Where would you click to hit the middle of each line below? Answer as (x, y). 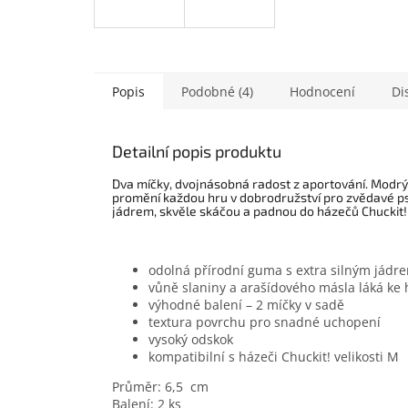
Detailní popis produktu (197, 152)
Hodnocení (322, 92)
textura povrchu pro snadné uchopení (265, 322)
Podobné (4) (217, 92)
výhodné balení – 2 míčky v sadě (246, 305)
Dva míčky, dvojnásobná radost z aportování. (240, 184)
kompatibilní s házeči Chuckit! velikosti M (274, 357)
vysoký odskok (191, 340)
